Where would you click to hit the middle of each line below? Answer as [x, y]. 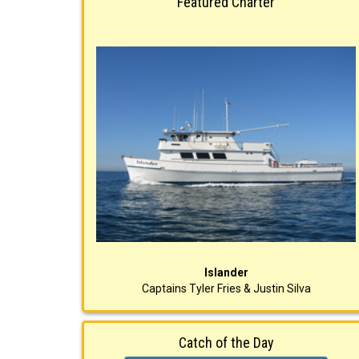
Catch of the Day [226, 342]
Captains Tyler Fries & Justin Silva [226, 288]
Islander [226, 272]
